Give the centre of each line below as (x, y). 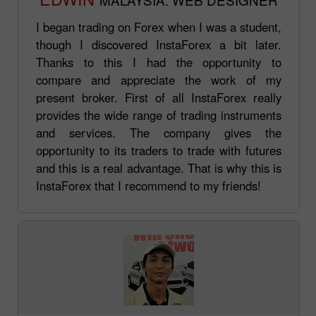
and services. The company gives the (159, 132)
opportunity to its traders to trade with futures (159, 150)
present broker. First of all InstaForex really (159, 97)
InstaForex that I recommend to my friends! (148, 185)
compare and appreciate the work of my (159, 79)
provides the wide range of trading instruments (159, 115)
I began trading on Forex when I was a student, (159, 26)
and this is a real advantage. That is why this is (159, 168)
